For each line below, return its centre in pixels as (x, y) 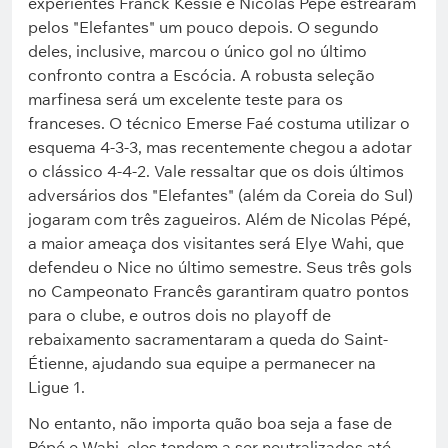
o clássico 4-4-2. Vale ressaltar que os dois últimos (216, 171)
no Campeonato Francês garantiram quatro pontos (218, 291)
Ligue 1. (56, 387)
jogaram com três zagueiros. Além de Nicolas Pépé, (219, 219)
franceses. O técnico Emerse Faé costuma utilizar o (219, 123)
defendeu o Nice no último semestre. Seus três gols (220, 267)
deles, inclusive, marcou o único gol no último (197, 51)
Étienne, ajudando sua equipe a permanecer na (202, 363)
